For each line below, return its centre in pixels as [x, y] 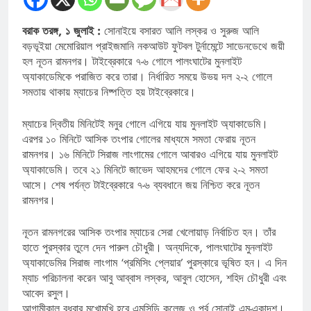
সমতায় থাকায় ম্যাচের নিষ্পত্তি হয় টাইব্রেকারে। [109, 92]
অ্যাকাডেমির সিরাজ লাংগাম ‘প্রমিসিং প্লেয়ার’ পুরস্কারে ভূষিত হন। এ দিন [154, 262]
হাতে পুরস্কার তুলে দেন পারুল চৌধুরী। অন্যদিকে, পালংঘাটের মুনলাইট [147, 247]
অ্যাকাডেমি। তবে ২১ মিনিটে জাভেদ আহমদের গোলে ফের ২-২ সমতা [145, 169]
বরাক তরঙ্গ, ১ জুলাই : [63, 31]
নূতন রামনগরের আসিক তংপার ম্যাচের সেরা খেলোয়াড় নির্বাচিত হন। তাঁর [149, 232]
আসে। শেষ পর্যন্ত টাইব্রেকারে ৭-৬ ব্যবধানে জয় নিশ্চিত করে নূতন [141, 185]
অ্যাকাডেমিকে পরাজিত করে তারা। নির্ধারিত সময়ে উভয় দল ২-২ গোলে [147, 76]
